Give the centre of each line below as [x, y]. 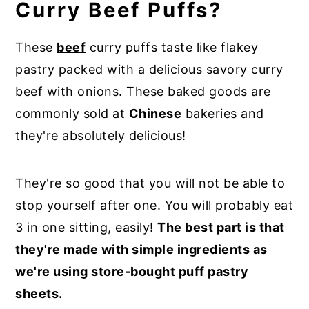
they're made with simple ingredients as [141, 250]
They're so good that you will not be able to [150, 183]
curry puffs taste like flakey [172, 48]
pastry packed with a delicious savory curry [149, 70]
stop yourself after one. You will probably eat [154, 206]
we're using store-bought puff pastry [132, 272]
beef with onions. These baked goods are [143, 92]
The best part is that [221, 228]
